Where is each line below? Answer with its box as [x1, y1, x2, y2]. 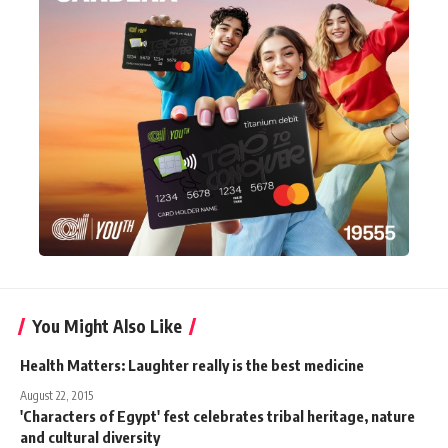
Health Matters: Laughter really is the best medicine [20, 355, 364, 374]
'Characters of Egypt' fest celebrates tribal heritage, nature [20, 406, 415, 425]
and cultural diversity [20, 427, 160, 446]
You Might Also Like [32, 314, 182, 337]
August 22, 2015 [20, 387, 93, 403]
